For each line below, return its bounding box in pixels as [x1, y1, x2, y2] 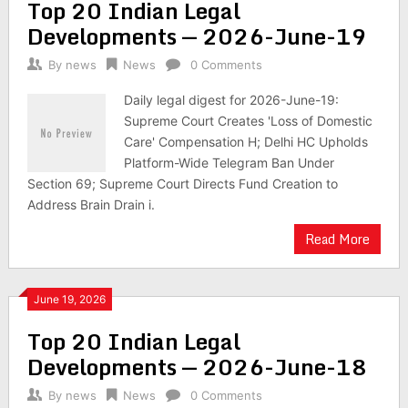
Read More [305, 229, 371, 250]
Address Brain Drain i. [26, 197, 155, 212]
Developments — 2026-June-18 [26, 349, 367, 384]
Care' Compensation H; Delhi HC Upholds [124, 134, 369, 149]
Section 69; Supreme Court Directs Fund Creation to [26, 176, 338, 191]
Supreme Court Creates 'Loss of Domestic [124, 113, 373, 128]
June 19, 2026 [33, 292, 106, 306]
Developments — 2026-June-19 [26, 18, 367, 54]
